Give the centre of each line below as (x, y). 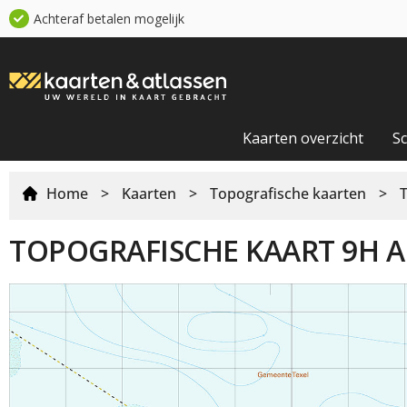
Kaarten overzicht (303, 138)
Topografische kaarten (288, 193)
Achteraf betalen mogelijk (109, 19)
